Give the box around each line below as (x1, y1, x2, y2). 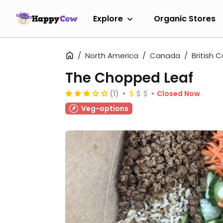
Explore (93, 12, 123, 24)
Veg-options (81, 104, 128, 113)
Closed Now (157, 89, 200, 99)
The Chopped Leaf (65, 68, 193, 88)
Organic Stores (154, 12, 216, 24)
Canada (150, 50, 180, 61)
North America (85, 50, 138, 61)
